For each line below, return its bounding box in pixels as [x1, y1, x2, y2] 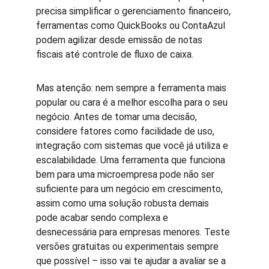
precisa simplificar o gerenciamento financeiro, [36, 5, 233, 17]
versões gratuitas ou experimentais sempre [36, 241, 221, 252]
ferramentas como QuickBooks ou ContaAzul [36, 20, 228, 31]
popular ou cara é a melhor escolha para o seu [36, 97, 230, 108]
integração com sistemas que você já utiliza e [36, 140, 231, 151]
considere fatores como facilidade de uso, [36, 125, 217, 137]
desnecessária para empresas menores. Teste [36, 226, 232, 238]
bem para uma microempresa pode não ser [36, 169, 217, 180]
